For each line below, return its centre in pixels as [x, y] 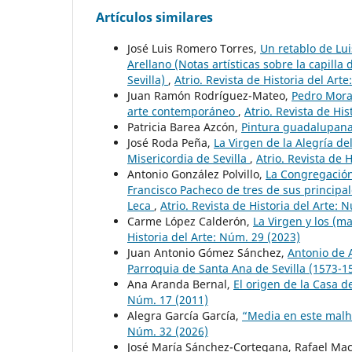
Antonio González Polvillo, [196, 174]
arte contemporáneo [183, 111]
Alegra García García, [185, 315]
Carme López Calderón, [190, 221]
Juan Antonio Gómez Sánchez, [207, 252]
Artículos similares [154, 17]
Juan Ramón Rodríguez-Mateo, [209, 95]
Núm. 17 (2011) [168, 299]
